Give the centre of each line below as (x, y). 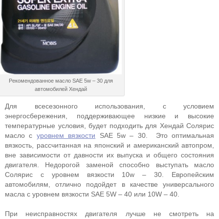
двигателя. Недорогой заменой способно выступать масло (109, 165)
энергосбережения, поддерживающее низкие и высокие (109, 116)
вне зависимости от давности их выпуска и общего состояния (109, 155)
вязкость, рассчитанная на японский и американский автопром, (109, 145)
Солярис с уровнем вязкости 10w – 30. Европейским (109, 175)
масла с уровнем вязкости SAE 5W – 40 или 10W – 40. (92, 194)
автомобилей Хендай (61, 89)
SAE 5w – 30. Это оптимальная (155, 135)
